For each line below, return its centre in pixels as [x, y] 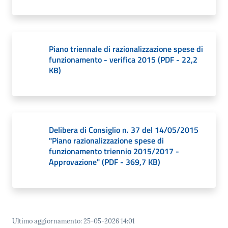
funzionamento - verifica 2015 [103, 60]
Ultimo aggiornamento [46, 221]
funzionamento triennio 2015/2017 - [114, 151]
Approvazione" [75, 162]
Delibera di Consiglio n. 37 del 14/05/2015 [124, 130]
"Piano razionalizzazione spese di [106, 140]
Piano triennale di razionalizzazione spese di [126, 49]
